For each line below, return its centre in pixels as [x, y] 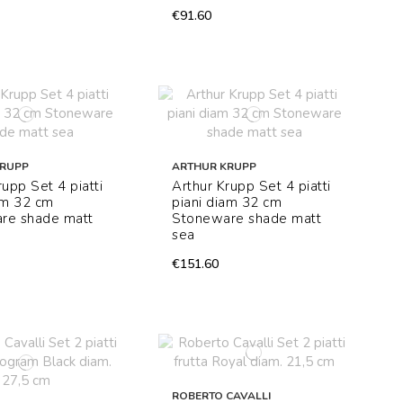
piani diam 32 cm [227, 203]
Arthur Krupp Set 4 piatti [251, 187]
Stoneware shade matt [247, 219]
